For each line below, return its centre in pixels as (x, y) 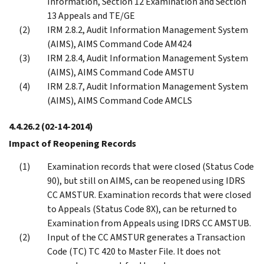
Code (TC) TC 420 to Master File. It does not (134, 251)
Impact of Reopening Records (72, 143)
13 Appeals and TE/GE (91, 15)
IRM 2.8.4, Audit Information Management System (148, 58)
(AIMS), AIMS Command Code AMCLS (120, 100)
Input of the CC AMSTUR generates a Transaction (146, 237)
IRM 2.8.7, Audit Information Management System (148, 86)
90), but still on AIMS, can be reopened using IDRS (146, 180)
